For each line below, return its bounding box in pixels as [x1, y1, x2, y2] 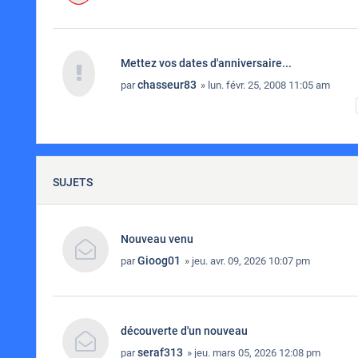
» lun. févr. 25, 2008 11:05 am [198, 79, 330, 91]
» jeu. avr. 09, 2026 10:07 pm [182, 255, 310, 267]
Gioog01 [137, 254, 181, 267]
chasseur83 [137, 78, 197, 91]
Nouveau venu [121, 233, 193, 245]
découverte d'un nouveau [121, 324, 248, 337]
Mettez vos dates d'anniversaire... [121, 57, 292, 70]
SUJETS [53, 176, 93, 189]
